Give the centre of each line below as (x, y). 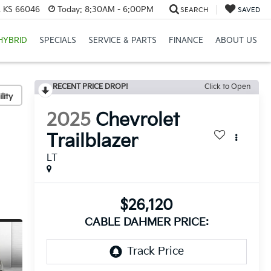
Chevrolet (137, 121)
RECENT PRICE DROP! (90, 87)
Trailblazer (92, 142)
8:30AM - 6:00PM (118, 9)
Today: (70, 9)
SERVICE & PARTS (122, 41)
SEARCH (194, 10)
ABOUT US (236, 41)
